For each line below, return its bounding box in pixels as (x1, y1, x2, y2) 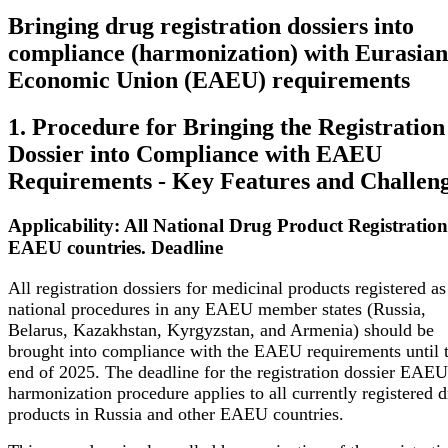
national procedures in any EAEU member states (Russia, (8, 298, 426, 319)
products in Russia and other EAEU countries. (8, 403, 344, 424)
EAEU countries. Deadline (8, 237, 223, 259)
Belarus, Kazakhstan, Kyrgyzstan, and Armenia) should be (8, 319, 434, 340)
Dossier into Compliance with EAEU (8, 141, 382, 168)
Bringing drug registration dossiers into (8, 13, 414, 40)
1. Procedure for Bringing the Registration (8, 114, 445, 141)
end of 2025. (8, 361, 105, 382)
